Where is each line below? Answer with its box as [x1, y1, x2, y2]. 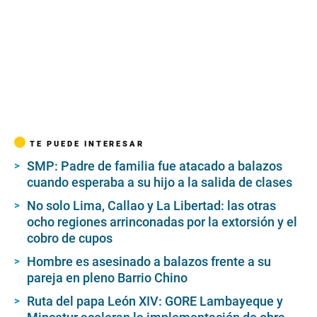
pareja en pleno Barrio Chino [27, 270, 188, 285]
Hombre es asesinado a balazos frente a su [27, 253, 271, 269]
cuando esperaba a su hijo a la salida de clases [27, 174, 292, 190]
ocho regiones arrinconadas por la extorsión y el [27, 214, 297, 229]
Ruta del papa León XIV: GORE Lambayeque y [27, 293, 283, 309]
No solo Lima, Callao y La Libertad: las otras [27, 197, 276, 213]
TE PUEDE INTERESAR [30, 138, 144, 149]
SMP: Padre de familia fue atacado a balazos [27, 158, 282, 173]
